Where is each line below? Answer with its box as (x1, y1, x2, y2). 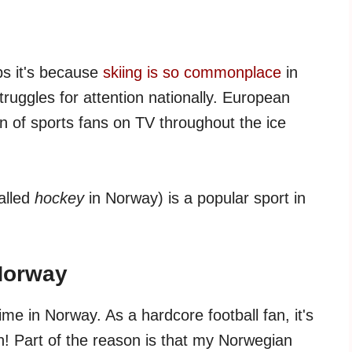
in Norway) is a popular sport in (84, 189, 306, 207)
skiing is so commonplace (103, 64, 281, 82)
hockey (35, 189, 84, 207)
